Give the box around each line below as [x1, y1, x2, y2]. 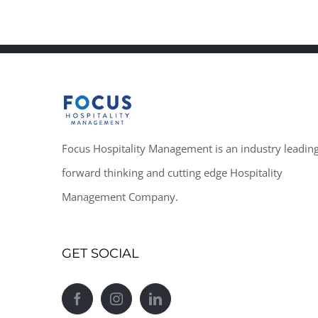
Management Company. [62, 190, 178, 204]
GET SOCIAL [62, 246, 139, 262]
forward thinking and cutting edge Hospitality [62, 165, 283, 180]
